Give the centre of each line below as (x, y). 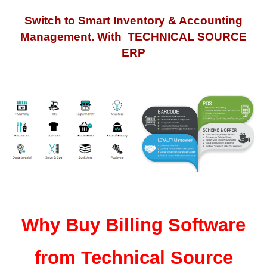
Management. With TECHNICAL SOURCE (133, 36)
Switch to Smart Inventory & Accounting (133, 20)
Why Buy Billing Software (133, 225)
